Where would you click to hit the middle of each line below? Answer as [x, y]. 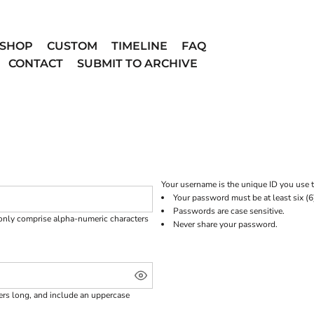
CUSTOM [72, 46]
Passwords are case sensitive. [229, 211]
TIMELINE [139, 46]
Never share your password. [225, 225]
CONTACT [35, 63]
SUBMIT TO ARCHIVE [137, 63]
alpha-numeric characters [101, 219]
